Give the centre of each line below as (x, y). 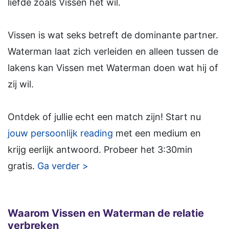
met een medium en (157, 133)
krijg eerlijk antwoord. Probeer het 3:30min (100, 150)
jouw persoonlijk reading (60, 133)
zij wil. (21, 84)
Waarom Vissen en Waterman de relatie (106, 213)
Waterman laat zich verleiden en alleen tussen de (113, 52)
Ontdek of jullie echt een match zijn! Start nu (104, 117)
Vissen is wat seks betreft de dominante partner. (113, 35)
